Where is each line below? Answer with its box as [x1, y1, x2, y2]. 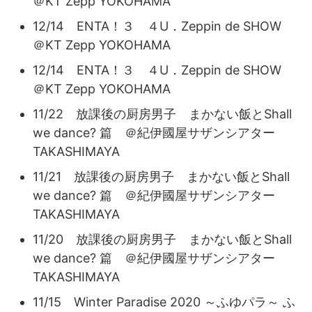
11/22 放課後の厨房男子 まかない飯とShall [33, 106, 292, 121]
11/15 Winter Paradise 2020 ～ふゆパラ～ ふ [33, 294, 295, 309]
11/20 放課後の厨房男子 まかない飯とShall [33, 231, 292, 247]
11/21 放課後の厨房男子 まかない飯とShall [33, 169, 290, 184]
